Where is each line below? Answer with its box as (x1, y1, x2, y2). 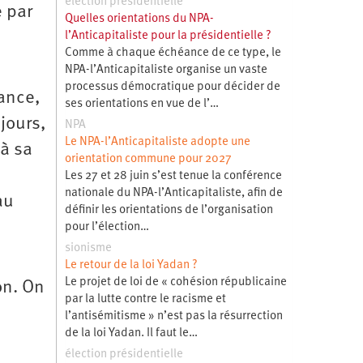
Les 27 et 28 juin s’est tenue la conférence (64, 169, 282, 182)
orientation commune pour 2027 (64, 152, 232, 165)
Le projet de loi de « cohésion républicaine (64, 275, 287, 288)
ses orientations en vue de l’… (64, 97, 219, 110)
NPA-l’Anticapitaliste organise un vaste (64, 63, 267, 76)
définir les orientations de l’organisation (64, 203, 273, 216)
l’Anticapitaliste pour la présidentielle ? (64, 29, 271, 42)
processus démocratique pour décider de (64, 80, 280, 93)
